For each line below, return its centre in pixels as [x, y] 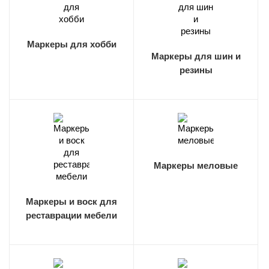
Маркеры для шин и [196, 56]
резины [196, 70]
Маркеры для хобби [71, 44]
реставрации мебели [71, 215]
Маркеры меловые [196, 165]
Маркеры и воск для [71, 201]
